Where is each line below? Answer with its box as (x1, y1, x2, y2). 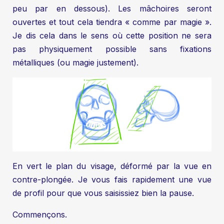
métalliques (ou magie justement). (12, 57, 138, 68)
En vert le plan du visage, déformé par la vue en (12, 160, 211, 171)
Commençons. (12, 209, 67, 219)
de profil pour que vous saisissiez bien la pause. (12, 187, 194, 198)
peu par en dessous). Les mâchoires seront (12, 3, 211, 14)
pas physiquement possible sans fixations (12, 44, 211, 54)
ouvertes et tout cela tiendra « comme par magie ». (12, 17, 211, 27)
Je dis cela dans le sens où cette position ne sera (12, 30, 211, 41)
